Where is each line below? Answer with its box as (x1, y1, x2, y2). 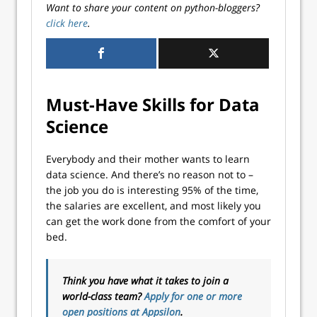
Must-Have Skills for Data (46, 93, 260, 116)
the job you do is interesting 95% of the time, (46, 183, 258, 197)
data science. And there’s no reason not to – (46, 168, 253, 181)
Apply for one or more (144, 289, 242, 303)
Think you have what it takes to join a (62, 274, 229, 287)
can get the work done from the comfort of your (46, 214, 271, 228)
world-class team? (62, 289, 144, 303)
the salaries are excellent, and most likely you (46, 199, 261, 212)
